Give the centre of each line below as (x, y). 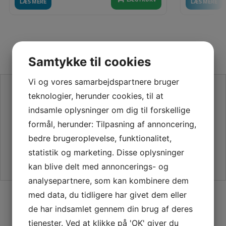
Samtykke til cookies (90, 62)
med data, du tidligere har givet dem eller (107, 194)
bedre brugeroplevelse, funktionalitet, (100, 138)
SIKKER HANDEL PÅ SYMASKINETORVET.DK (113, 195)
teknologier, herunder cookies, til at (96, 96)
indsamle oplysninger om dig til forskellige (109, 110)
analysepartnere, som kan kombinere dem (108, 180)
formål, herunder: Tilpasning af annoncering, (112, 124)
